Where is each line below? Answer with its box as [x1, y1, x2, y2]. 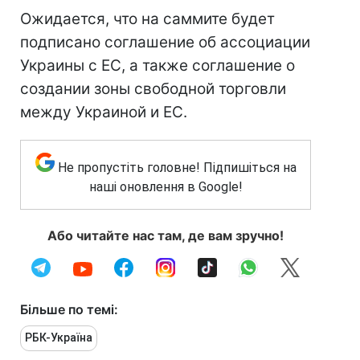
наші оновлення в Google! [88, 179, 243, 194]
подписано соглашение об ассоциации [20, 33, 310, 51]
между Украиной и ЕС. [20, 103, 187, 121]
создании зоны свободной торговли [20, 80, 286, 98]
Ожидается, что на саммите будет [20, 10, 275, 28]
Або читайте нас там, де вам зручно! [47, 227, 284, 243]
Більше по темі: [20, 301, 118, 317]
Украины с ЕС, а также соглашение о [20, 56, 295, 75]
